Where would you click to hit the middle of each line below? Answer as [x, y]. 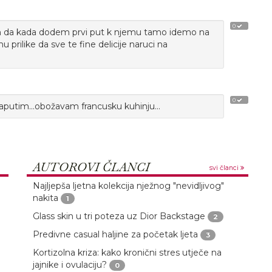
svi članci [225, 168]
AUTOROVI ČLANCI [91, 167]
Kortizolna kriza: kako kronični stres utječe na [127, 253]
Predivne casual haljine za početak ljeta [115, 234]
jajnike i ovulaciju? [70, 265]
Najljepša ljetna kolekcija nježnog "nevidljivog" [128, 186]
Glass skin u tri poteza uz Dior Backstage [119, 216]
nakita [45, 198]
